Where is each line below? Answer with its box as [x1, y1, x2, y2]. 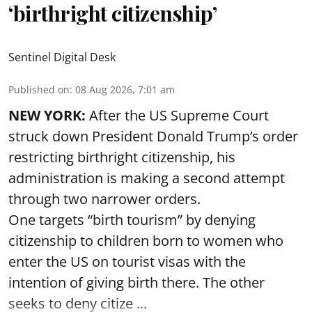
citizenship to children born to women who [8, 231, 283, 250]
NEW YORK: [8, 106, 86, 125]
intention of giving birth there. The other [8, 273, 265, 292]
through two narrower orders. [8, 189, 201, 208]
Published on [8, 83, 70, 96]
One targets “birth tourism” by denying [8, 210, 256, 229]
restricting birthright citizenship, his [8, 148, 235, 166]
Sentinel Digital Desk [8, 49, 116, 65]
